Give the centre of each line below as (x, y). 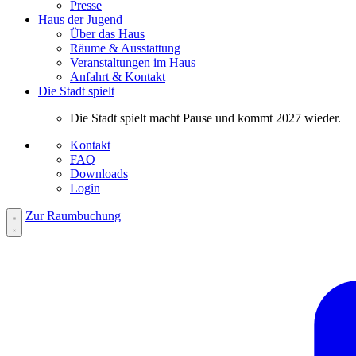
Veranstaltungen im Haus (133, 62)
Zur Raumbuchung (73, 215)
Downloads (99, 173)
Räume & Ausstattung (125, 48)
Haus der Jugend (80, 19)
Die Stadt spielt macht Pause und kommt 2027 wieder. (205, 118)
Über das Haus (107, 33)
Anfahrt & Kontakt (118, 76)
